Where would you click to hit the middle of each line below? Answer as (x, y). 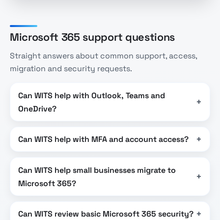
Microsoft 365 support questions (92, 37)
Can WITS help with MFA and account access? (103, 139)
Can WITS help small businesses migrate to (97, 170)
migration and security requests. (71, 69)
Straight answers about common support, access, (103, 56)
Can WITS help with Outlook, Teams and (92, 95)
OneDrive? (37, 109)
